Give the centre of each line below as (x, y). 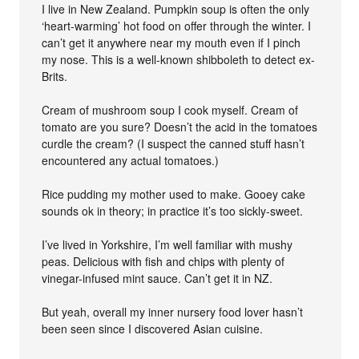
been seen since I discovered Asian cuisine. (153, 328)
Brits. (55, 76)
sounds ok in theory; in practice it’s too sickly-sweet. (173, 210)
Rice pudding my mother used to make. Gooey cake (174, 194)
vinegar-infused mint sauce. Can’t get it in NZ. (157, 278)
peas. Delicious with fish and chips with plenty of (163, 261)
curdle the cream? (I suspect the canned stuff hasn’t (173, 143)
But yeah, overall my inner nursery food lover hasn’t (173, 311)
